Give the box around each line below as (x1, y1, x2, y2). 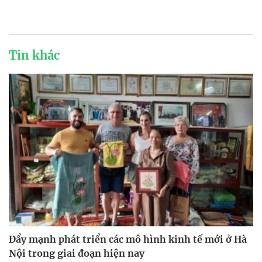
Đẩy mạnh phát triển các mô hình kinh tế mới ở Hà (9, 233, 247, 245)
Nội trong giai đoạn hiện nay (9, 247, 144, 259)
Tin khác (9, 47, 60, 63)
